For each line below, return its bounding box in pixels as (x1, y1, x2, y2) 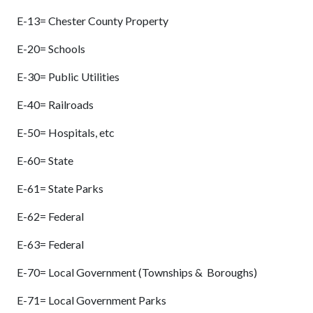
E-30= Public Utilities (17, 70, 119, 84)
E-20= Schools (17, 42, 85, 56)
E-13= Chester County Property (17, 14, 168, 28)
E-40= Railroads (17, 98, 94, 112)
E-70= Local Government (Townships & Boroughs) (17, 265, 257, 279)
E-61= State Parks (17, 182, 103, 196)
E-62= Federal (17, 210, 84, 224)
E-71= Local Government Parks (17, 293, 166, 307)
